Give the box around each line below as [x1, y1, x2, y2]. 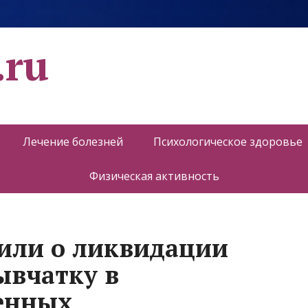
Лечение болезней [23, 134, 123, 149]
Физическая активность [89, 168, 219, 184]
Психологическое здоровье [153, 134, 302, 149]
